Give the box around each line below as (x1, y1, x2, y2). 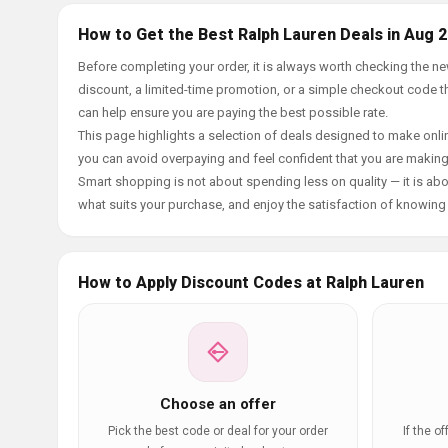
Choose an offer (160, 395, 276, 413)
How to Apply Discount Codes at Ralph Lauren (78, 273, 424, 292)
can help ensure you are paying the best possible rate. (78, 105, 388, 120)
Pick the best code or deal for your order (108, 424, 328, 438)
